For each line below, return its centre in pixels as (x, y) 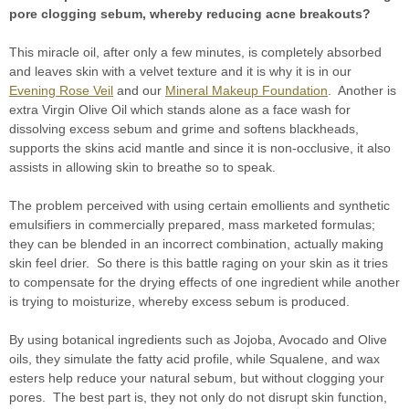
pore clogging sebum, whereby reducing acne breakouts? (190, 13)
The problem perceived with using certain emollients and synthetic (199, 205)
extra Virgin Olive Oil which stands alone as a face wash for (180, 109)
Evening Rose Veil (61, 90)
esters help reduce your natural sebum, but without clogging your (197, 378)
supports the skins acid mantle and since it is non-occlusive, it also (200, 147)
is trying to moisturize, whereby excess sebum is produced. (181, 301)
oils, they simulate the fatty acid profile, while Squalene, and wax (194, 358)
